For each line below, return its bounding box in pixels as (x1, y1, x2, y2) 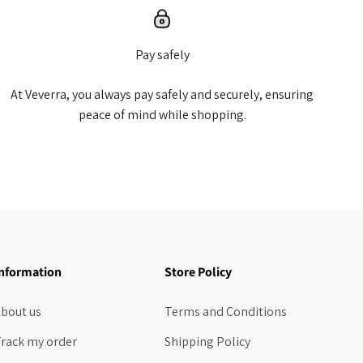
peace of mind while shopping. (78, 105, 246, 123)
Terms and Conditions (164, 302, 287, 320)
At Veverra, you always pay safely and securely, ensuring (11, 85, 314, 103)
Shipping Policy (164, 332, 250, 350)
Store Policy (164, 263, 232, 280)
